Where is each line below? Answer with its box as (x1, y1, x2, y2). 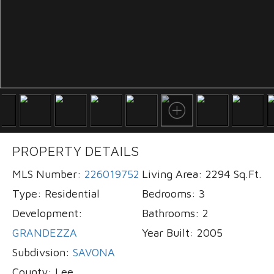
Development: (12, 206, 83, 220)
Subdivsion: (12, 245, 70, 259)
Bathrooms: (141, 206, 199, 220)
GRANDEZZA (12, 226, 77, 239)
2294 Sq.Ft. (205, 167, 262, 180)
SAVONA (73, 245, 115, 259)
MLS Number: (12, 167, 81, 180)
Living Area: (141, 167, 202, 180)
